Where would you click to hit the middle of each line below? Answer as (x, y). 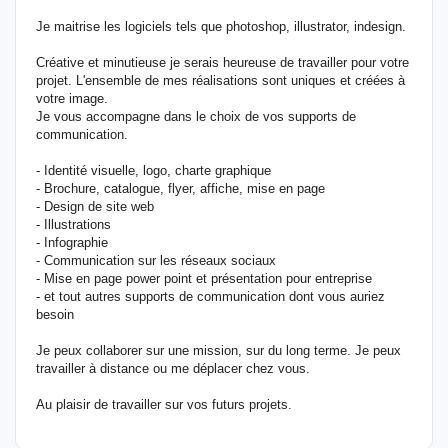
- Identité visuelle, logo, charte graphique (153, 170)
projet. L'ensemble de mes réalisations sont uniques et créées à (220, 80)
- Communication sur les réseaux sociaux (156, 260)
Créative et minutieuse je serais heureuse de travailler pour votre (222, 62)
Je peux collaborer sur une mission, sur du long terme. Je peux (218, 350)
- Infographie (72, 242)
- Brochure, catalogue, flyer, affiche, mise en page (180, 188)
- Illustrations (73, 224)
